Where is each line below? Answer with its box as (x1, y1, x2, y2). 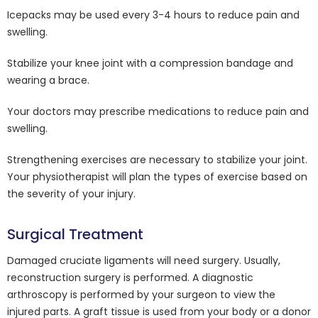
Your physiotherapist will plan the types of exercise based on (7, 170, 307, 184)
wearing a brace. (7, 73, 89, 87)
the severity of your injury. (7, 187, 136, 201)
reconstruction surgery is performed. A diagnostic (7, 270, 253, 285)
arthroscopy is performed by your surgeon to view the (7, 287, 275, 302)
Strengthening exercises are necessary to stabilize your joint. (7, 153, 307, 167)
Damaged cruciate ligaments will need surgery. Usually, (7, 253, 280, 268)
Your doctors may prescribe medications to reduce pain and (7, 104, 309, 119)
